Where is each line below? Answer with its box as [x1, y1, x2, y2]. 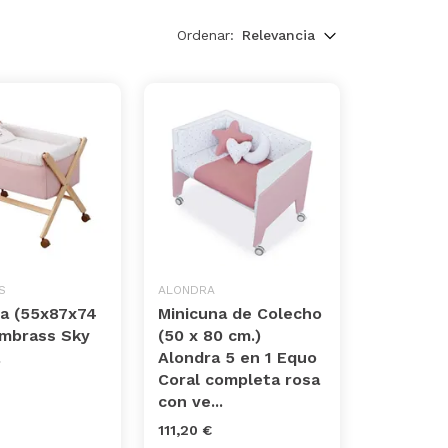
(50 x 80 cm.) [158, 326, 262, 346]
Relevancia [241, 27, 315, 44]
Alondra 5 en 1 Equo [158, 348, 318, 368]
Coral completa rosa [158, 370, 321, 390]
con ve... [158, 392, 224, 412]
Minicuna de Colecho [158, 304, 323, 324]
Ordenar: [176, 26, 234, 43]
